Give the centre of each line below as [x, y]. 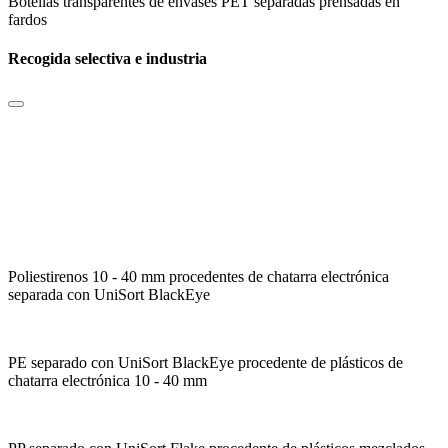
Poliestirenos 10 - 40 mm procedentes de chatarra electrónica [198, 276]
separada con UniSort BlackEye [109, 294]
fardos [27, 20]
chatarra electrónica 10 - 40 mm [107, 380]
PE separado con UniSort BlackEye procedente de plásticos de [205, 362]
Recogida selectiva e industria [107, 59]
